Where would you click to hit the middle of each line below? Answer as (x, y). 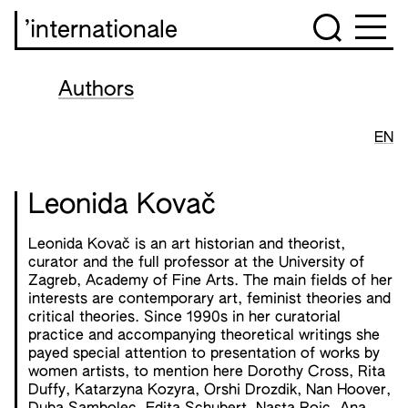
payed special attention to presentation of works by (204, 354)
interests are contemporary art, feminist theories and (209, 300)
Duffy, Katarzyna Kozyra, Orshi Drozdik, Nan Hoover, (209, 391)
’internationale (101, 31)
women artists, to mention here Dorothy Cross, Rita (207, 372)
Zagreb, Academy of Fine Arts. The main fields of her (210, 281)
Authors (96, 90)
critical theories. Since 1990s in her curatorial (184, 318)
